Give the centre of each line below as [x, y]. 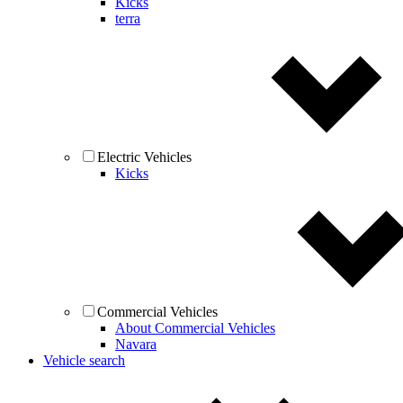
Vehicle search [84, 360]
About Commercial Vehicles [195, 328]
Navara [136, 344]
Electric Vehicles [144, 157]
